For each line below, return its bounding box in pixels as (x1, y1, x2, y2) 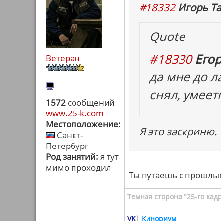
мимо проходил (46, 162, 111, 173)
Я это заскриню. (139, 124, 217, 138)
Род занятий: (46, 151, 98, 162)
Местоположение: (46, 118, 121, 130)
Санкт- (55, 129, 83, 141)
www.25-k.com (46, 108, 104, 119)
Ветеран (46, 52, 80, 64)
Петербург (46, 140, 88, 151)
